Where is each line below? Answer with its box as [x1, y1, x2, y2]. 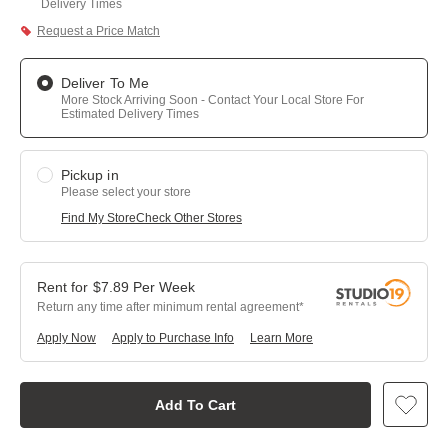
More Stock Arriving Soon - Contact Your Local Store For [61, 93, 364, 107]
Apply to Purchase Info [112, 331, 234, 345]
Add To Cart [155, 397, 236, 413]
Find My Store [61, 211, 136, 225]
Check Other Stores [136, 211, 242, 225]
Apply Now [37, 331, 96, 345]
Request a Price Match [37, 23, 160, 38]
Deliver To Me [61, 75, 149, 91]
